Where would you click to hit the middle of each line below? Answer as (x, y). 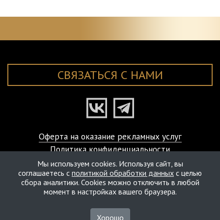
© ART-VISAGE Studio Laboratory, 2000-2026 (110, 164)
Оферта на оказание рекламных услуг (110, 136)
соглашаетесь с (45, 173)
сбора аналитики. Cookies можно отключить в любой (110, 182)
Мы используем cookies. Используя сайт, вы (110, 164)
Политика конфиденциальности (110, 149)
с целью (188, 173)
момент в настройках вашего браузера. (110, 192)
